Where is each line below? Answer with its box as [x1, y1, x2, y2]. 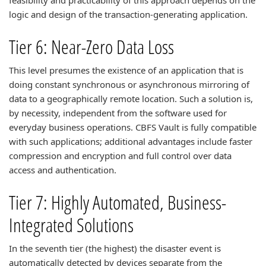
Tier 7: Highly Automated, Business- [9, 189, 226, 215]
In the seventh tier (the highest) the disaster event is [9, 242, 221, 254]
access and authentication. [9, 164, 116, 176]
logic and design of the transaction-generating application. [9, 8, 248, 20]
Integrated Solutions [9, 212, 134, 237]
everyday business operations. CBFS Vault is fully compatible [9, 121, 256, 133]
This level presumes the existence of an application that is [9, 64, 243, 76]
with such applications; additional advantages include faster [9, 135, 252, 147]
